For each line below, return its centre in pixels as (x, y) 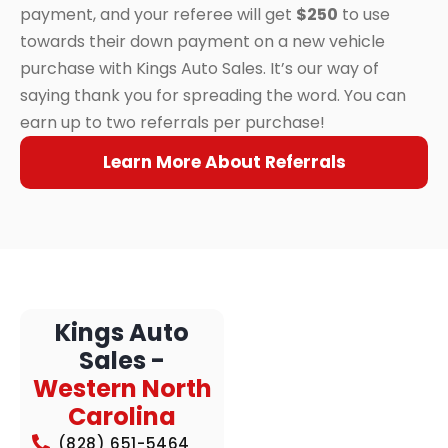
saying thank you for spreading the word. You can (213, 95)
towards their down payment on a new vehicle (202, 41)
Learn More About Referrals (224, 161)
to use (364, 14)
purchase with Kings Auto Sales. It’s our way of (199, 68)
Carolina (122, 416)
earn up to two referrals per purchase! (172, 122)
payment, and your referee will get (158, 14)
